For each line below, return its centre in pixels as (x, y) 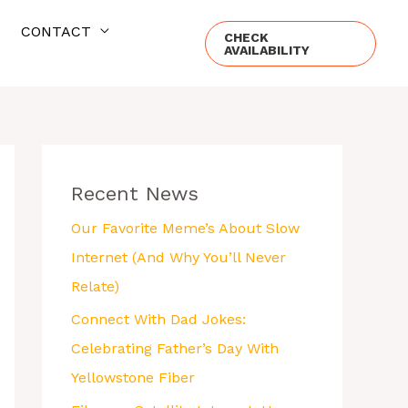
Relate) (95, 286)
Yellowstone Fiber (133, 377)
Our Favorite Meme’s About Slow (185, 228)
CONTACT (56, 31)
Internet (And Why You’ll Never (178, 257)
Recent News (135, 194)
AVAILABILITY (266, 50)
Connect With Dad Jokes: (158, 319)
